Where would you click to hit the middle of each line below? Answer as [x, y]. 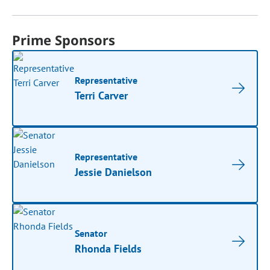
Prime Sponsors [64, 40]
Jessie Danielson [114, 172]
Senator [91, 233]
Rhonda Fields [108, 249]
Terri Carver [102, 96]
